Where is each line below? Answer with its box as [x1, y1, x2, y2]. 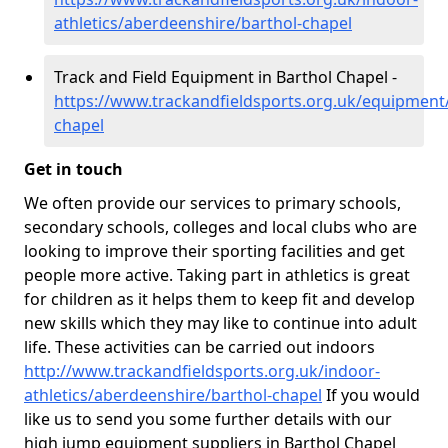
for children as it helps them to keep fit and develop [24, 288, 415, 310]
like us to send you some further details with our [24, 408, 392, 430]
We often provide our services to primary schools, [24, 192, 401, 214]
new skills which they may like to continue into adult [24, 312, 417, 334]
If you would [322, 384, 420, 406]
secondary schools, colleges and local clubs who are [24, 216, 417, 238]
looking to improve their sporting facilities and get [24, 240, 405, 262]
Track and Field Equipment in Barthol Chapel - [54, 66, 397, 88]
